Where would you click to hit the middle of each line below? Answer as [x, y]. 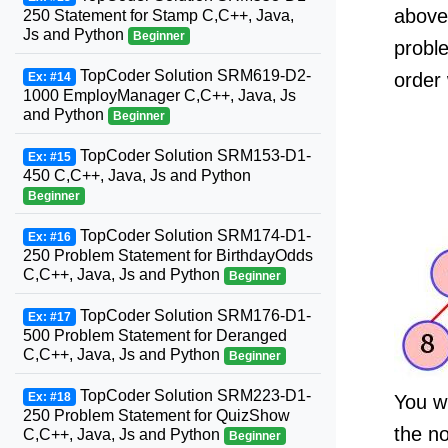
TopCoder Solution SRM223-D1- [193, 395]
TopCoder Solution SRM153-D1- [193, 155]
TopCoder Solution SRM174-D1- [193, 235]
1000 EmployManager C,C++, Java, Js [159, 95]
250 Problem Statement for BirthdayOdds [168, 255]
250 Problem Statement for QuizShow [156, 415]
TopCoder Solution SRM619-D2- [193, 75]
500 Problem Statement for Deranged [155, 335]
